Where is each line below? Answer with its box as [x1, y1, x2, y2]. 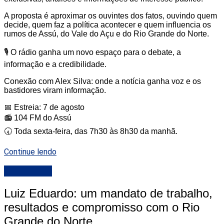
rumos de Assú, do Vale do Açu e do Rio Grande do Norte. [4, 29, 209, 38]
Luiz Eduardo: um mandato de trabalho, [4, 186, 212, 200]
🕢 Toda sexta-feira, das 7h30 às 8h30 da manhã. [4, 126, 177, 135]
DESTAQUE [4, 165, 52, 177]
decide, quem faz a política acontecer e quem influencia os [4, 20, 211, 29]
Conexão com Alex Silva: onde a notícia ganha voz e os [4, 76, 201, 85]
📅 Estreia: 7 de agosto [4, 102, 84, 111]
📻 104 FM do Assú [4, 113, 71, 122]
